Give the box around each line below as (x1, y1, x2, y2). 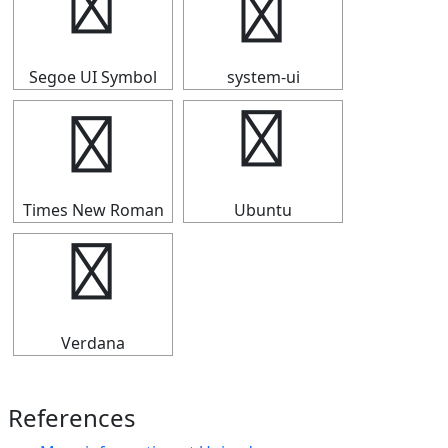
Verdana (61, 332, 125, 354)
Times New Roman (22, 199, 164, 221)
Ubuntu (234, 199, 292, 221)
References (8, 401, 136, 434)
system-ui (226, 66, 300, 88)
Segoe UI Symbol (29, 66, 157, 88)
